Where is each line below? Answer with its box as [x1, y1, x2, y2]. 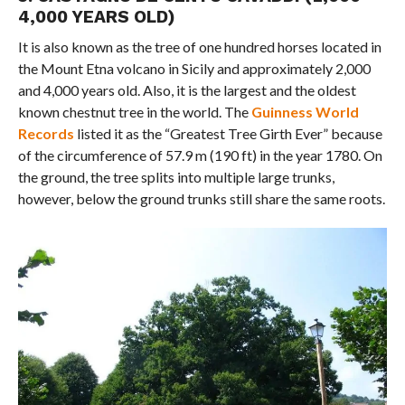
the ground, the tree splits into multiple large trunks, [17, 167, 334, 185]
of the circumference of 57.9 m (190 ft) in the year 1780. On [17, 146, 382, 164]
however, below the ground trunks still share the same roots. [17, 189, 385, 207]
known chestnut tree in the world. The [17, 102, 251, 120]
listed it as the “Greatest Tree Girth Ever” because [73, 124, 382, 142]
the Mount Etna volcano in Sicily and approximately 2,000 [17, 59, 371, 77]
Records [17, 124, 74, 142]
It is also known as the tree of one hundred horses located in [17, 37, 381, 55]
